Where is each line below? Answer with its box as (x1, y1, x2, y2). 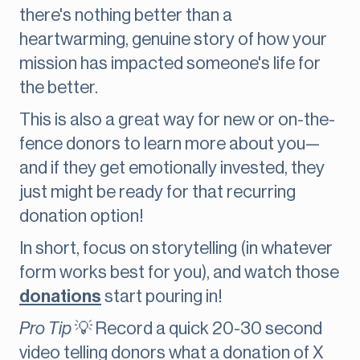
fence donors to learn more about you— (19, 135, 320, 153)
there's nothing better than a (19, 6, 232, 25)
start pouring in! (101, 288, 223, 306)
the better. (19, 79, 98, 97)
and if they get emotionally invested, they (19, 159, 325, 178)
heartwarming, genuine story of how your (19, 31, 327, 49)
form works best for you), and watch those (19, 264, 339, 282)
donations (19, 288, 101, 306)
